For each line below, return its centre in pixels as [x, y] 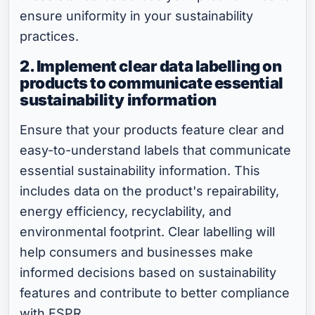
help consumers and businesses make [137, 252]
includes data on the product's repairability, [150, 191]
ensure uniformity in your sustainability [137, 16]
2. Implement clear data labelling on [151, 66]
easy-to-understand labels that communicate [156, 150]
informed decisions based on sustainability [148, 273]
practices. [50, 37]
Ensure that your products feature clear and [152, 130]
